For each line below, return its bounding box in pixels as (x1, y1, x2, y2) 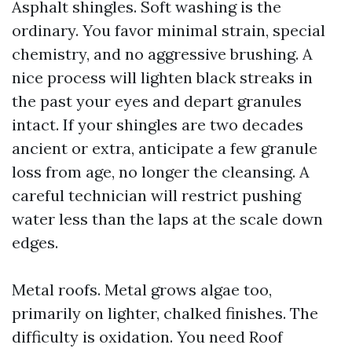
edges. (12, 233, 58, 252)
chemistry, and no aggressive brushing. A (12, 44, 313, 64)
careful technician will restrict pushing (12, 185, 301, 205)
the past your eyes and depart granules (12, 91, 302, 111)
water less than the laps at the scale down (12, 209, 323, 229)
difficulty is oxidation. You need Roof (12, 327, 283, 346)
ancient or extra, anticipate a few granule (12, 138, 317, 158)
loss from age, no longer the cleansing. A (12, 162, 310, 181)
